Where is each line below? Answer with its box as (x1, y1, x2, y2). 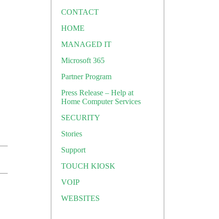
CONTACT (61, 8, 99, 16)
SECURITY (61, 113, 100, 122)
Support (61, 146, 86, 154)
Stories (61, 130, 82, 138)
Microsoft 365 (61, 56, 105, 65)
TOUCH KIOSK (61, 162, 115, 170)
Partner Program (61, 72, 111, 81)
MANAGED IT (61, 40, 111, 48)
